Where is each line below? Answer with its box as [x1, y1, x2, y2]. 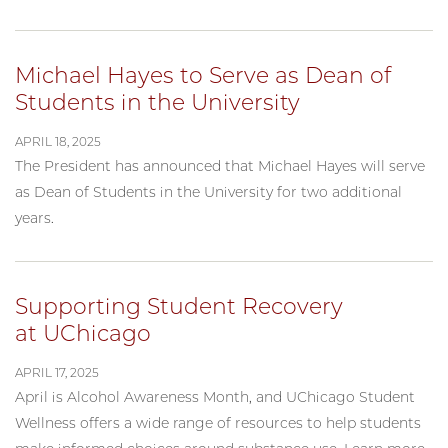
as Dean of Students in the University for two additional [15, 182, 402, 201]
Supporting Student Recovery [15, 292, 343, 320]
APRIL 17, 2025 [15, 364, 99, 380]
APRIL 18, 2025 [15, 133, 101, 149]
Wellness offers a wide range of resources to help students [15, 413, 421, 432]
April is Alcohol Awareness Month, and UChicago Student [15, 387, 415, 406]
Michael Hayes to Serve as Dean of [15, 61, 391, 89]
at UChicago [15, 319, 151, 347]
